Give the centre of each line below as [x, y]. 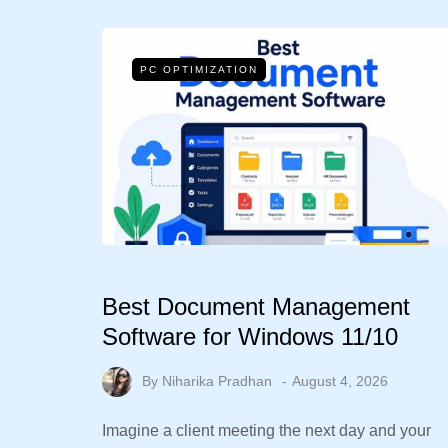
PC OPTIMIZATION [199, 69]
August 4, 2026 [340, 381]
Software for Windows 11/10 [250, 336]
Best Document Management [256, 306]
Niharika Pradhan [217, 381]
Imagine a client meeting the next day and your [266, 431]
